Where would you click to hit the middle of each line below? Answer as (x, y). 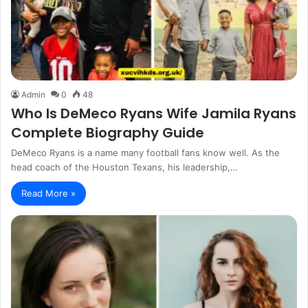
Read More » (48, 193)
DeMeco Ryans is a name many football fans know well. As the (145, 152)
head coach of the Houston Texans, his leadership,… (124, 167)
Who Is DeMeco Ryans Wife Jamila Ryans (154, 113)
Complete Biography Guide (108, 132)
